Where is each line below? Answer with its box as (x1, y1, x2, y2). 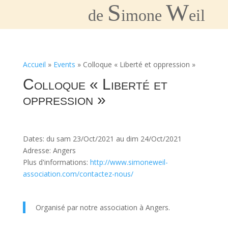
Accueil (22, 60, 46, 69)
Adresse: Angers (22, 146, 76, 156)
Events (53, 60, 75, 69)
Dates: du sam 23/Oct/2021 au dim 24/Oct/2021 (22, 134, 182, 144)
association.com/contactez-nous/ (22, 169, 133, 179)
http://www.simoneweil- (90, 157, 168, 167)
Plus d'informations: (22, 157, 90, 167)
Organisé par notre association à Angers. (35, 203, 170, 213)
